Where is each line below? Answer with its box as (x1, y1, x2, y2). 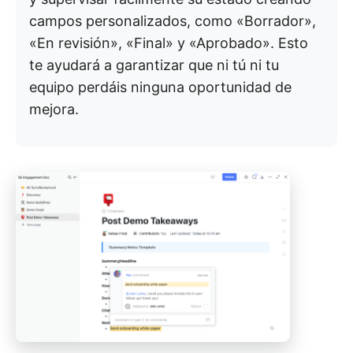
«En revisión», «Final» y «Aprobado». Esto (29, 35, 308, 51)
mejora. (29, 101, 79, 117)
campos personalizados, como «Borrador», (29, 13, 316, 29)
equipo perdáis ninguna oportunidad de (29, 79, 292, 95)
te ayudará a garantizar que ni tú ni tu (29, 57, 279, 73)
